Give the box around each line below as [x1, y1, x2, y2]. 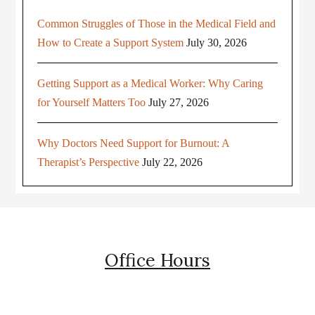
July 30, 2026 [186, 37, 247, 49]
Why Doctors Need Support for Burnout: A [37, 137, 230, 149]
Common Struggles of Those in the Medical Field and [37, 18, 276, 30]
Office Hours [105, 249, 210, 271]
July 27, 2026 [148, 96, 210, 108]
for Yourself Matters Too [37, 96, 146, 108]
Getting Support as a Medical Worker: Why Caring [37, 77, 264, 89]
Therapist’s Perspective [37, 156, 140, 168]
